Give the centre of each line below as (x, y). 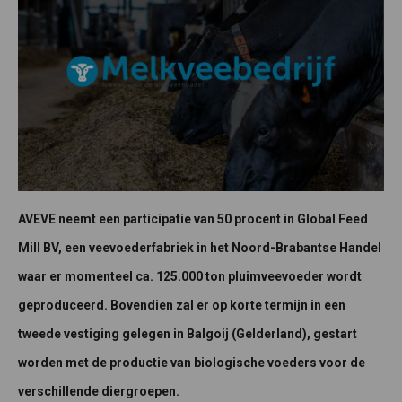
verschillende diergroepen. (99, 392)
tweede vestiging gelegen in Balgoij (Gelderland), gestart (188, 334)
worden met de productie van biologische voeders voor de (192, 363)
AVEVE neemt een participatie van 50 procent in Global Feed (193, 219)
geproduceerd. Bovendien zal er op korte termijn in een (182, 306)
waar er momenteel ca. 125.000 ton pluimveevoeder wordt (190, 277)
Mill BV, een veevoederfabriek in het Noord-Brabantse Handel (200, 248)
